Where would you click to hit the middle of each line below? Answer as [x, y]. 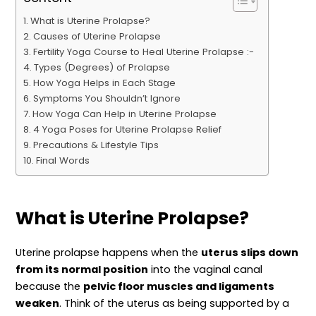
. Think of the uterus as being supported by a [175, 303]
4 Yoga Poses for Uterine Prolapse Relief [128, 130]
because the [50, 286]
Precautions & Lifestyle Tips [96, 145]
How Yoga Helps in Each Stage [105, 83]
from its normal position [82, 269]
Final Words [63, 161]
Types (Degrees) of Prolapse [102, 68]
